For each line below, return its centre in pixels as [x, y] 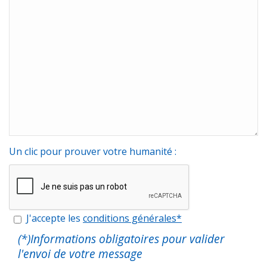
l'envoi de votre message [80, 254]
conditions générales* [132, 218]
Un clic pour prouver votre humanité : [93, 152]
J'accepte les [52, 218]
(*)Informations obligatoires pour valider [122, 239]
